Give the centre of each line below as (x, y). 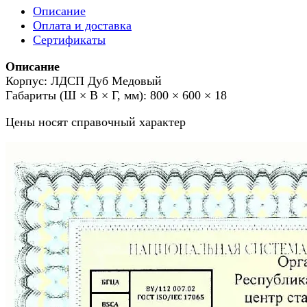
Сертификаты (69, 39)
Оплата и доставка (82, 25)
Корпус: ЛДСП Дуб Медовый (84, 81)
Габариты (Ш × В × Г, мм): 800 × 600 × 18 (116, 95)
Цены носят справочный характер (96, 122)
